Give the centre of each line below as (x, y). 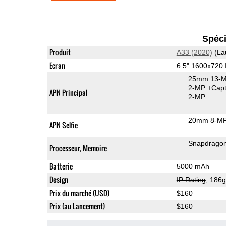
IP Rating (191, 179)
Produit (60, 52)
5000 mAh (193, 166)
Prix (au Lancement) (77, 206)
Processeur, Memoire (78, 148)
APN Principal (68, 92)
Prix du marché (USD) (79, 193)
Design (59, 179)
